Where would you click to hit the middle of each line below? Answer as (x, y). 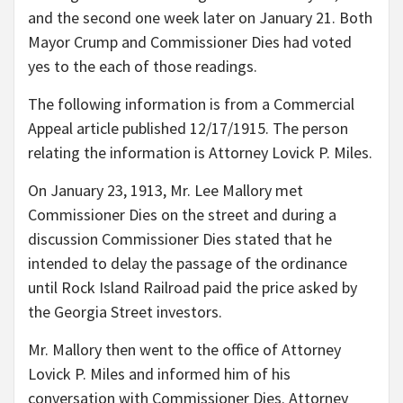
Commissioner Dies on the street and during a (182, 215)
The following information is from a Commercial (191, 104)
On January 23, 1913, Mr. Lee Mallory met (166, 191)
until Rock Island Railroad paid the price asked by (193, 288)
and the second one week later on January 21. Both (200, 18)
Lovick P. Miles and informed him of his (159, 374)
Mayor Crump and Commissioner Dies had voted (190, 42)
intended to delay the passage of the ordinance (188, 264)
